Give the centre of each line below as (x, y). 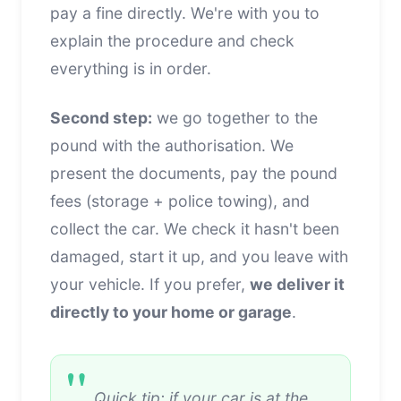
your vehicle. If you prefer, (150, 284)
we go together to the (235, 117)
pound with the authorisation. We (172, 145)
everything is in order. (131, 68)
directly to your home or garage (171, 311)
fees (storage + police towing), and (180, 200)
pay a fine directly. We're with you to (185, 13)
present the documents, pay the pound (194, 173)
